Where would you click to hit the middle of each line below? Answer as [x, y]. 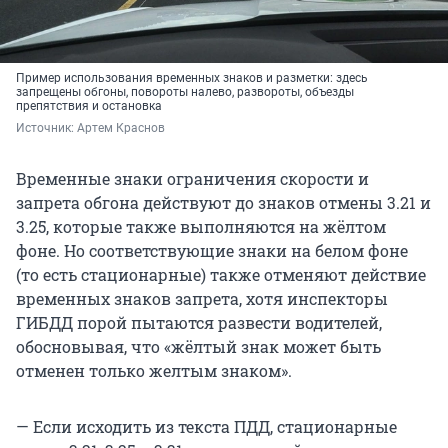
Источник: [46, 127]
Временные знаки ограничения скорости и [192, 178]
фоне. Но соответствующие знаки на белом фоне [212, 250]
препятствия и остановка [89, 105]
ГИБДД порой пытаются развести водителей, [199, 322]
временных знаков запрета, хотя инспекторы [202, 298]
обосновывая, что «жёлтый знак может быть [198, 346]
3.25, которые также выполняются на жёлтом [201, 226]
